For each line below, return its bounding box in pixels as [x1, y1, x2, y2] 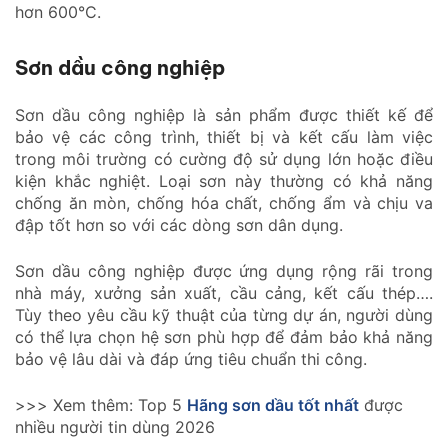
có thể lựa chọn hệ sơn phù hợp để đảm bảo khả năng [15, 326, 433, 347]
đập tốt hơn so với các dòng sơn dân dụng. [15, 214, 343, 235]
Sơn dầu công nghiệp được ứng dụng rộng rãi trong [15, 260, 433, 281]
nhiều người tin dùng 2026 [15, 416, 215, 437]
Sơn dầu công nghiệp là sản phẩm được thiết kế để [15, 104, 433, 125]
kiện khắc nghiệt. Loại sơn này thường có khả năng [15, 170, 433, 191]
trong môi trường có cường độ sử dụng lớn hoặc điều [15, 148, 433, 169]
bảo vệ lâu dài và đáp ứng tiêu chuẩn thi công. [15, 348, 367, 369]
